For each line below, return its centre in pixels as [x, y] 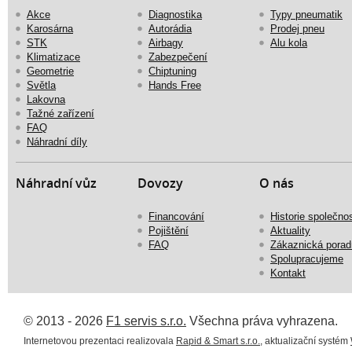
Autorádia [170, 28]
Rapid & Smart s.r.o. [218, 341]
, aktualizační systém [305, 341]
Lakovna [46, 99]
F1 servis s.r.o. [146, 321]
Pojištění [169, 230]
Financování [176, 216]
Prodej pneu [297, 28]
